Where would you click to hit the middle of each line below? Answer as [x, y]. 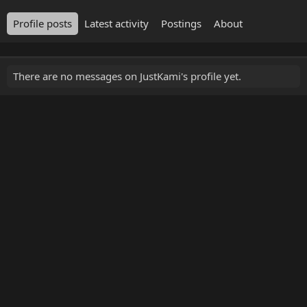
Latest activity [116, 23]
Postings [181, 23]
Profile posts [42, 23]
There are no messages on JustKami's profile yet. [127, 76]
